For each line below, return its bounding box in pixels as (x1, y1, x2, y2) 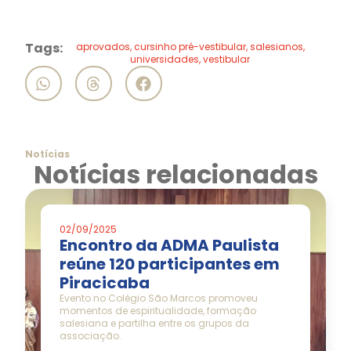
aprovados (75, 40, 130, 54)
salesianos (249, 40, 303, 54)
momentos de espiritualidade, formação (60, 304, 256, 318)
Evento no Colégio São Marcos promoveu (60, 291, 258, 306)
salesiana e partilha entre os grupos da (60, 317, 249, 331)
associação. (60, 329, 121, 343)
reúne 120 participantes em (60, 253, 280, 276)
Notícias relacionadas (33, 157, 318, 193)
